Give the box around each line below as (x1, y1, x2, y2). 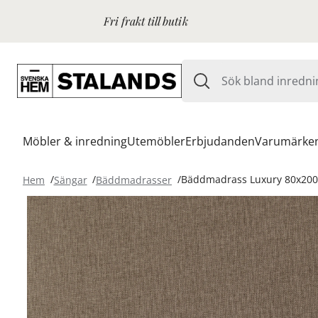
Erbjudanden (185, 133, 255, 150)
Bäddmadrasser (96, 172, 172, 187)
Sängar (53, 172, 87, 187)
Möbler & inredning (23, 133, 127, 150)
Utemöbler (127, 133, 185, 150)
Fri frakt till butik (104, 13, 188, 28)
